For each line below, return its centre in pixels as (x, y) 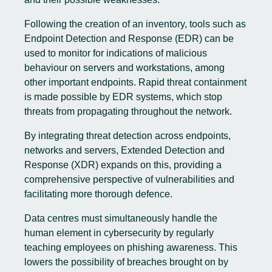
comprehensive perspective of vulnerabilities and (129, 179)
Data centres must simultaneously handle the (121, 218)
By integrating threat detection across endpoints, (127, 136)
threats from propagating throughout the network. (129, 111)
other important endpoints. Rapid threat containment (135, 82)
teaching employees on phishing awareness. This (131, 247)
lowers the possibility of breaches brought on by (126, 262)
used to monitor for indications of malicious (116, 53)
